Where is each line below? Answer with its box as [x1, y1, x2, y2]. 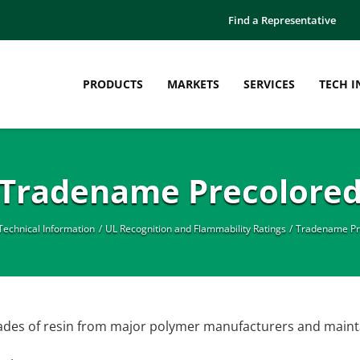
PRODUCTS [83, 76, 143, 92]
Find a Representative [228, 13, 336, 27]
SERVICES [243, 76, 295, 92]
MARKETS [167, 76, 219, 92]
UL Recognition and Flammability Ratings [104, 221, 286, 235]
